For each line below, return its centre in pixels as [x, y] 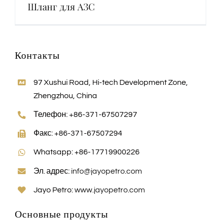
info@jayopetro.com [107, 171]
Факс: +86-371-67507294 [78, 133]
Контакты [37, 55]
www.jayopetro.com [110, 190]
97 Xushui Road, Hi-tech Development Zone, [111, 82]
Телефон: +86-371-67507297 [86, 114]
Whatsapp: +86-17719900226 [87, 152]
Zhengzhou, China [66, 95]
